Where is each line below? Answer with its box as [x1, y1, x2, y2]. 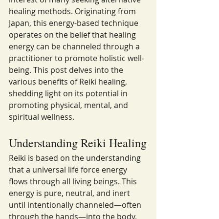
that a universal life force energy [9, 164, 129, 175]
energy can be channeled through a [9, 41, 142, 52]
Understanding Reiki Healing [9, 135, 147, 151]
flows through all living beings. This [9, 176, 139, 187]
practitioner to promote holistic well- [9, 53, 144, 64]
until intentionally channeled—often [9, 199, 143, 210]
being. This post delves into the [9, 65, 125, 75]
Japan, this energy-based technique [9, 18, 140, 28]
